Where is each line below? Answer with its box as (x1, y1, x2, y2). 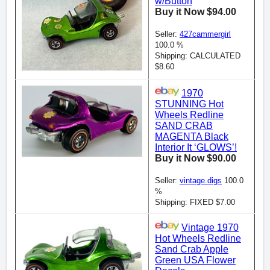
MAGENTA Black (155, 131, 228, 142)
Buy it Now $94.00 (155, 7, 236, 17)
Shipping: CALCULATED (155, 51, 240, 60)
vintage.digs (180, 176, 222, 185)
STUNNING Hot (155, 99, 224, 109)
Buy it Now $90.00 (155, 153, 236, 163)
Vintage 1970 (181, 222, 239, 233)
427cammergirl (180, 30, 231, 39)
